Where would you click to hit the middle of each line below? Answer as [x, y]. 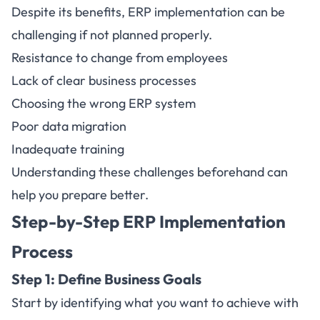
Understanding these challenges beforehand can [150, 172]
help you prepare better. [80, 195]
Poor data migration [69, 126]
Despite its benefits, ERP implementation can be [148, 12]
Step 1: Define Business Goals [106, 279]
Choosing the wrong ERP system [104, 103]
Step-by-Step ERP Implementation [149, 221]
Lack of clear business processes [104, 80]
